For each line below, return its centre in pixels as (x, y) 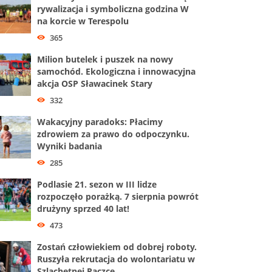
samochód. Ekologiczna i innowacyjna (116, 71)
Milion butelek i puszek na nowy (105, 59)
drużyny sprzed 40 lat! (83, 208)
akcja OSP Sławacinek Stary (95, 83)
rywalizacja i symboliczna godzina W (113, 9)
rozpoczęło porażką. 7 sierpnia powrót (118, 196)
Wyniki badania (70, 146)
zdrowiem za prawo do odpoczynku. (113, 134)
